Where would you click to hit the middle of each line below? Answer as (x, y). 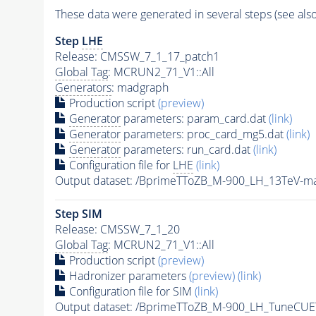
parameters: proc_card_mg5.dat (203, 134)
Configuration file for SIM (130, 291)
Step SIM (78, 213)
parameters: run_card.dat (187, 149)
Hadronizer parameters (127, 275)
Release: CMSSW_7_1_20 (117, 229)
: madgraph (140, 87)
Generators (83, 87)
